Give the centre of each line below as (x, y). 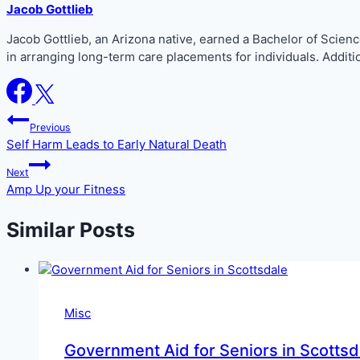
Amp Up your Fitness (66, 189)
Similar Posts (71, 229)
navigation (59, 151)
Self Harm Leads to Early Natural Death (117, 144)
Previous (50, 127)
